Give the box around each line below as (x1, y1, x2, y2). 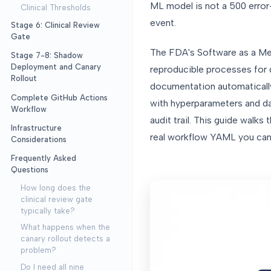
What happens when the (20, 223, 110, 232)
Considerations (10, 134, 67, 144)
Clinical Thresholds (20, 2, 91, 12)
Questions (10, 165, 48, 174)
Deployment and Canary (10, 62, 101, 72)
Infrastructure (10, 123, 62, 132)
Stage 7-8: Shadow (10, 51, 83, 60)
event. (150, 16, 176, 28)
